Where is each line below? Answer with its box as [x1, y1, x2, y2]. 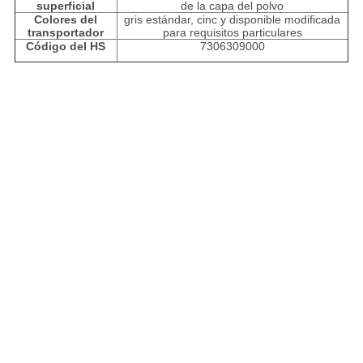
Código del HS [26, 40, 106, 53]
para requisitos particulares [162, 26, 302, 40]
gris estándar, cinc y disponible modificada [124, 13, 341, 27]
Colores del [34, 13, 98, 27]
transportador [28, 26, 105, 40]
